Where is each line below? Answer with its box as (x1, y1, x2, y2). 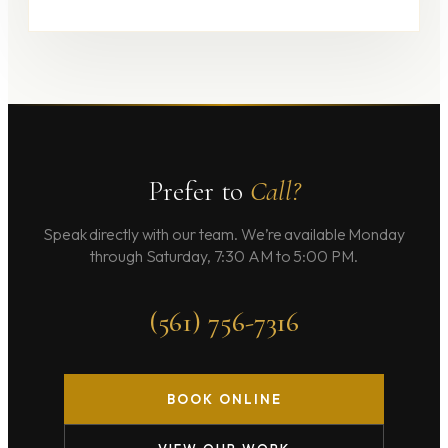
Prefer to (148, 174, 251, 209)
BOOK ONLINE (166, 391, 282, 408)
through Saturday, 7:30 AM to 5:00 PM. (90, 246, 358, 267)
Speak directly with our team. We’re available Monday (43, 224, 405, 245)
